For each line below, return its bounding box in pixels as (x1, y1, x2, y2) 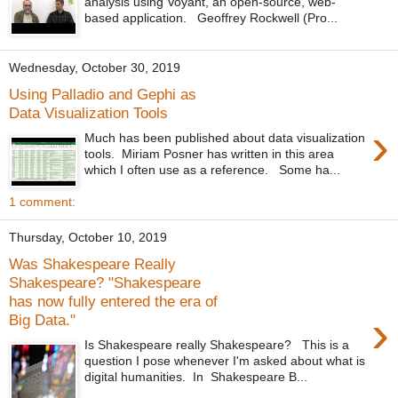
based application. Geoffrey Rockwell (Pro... (84, 11, 338, 26)
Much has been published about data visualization (84, 131, 366, 146)
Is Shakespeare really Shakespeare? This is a (84, 338, 350, 353)
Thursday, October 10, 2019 (9, 230, 167, 245)
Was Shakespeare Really (9, 254, 176, 273)
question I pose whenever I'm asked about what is (84, 354, 366, 369)
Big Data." (9, 310, 76, 329)
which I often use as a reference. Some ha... (84, 163, 341, 178)
